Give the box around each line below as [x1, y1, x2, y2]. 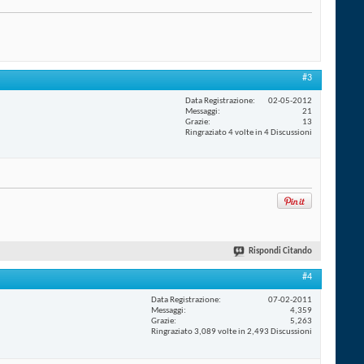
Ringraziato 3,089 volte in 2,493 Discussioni [151, 327, 312, 336]
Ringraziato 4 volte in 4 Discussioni [185, 128, 312, 137]
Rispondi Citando [249, 247, 312, 257]
